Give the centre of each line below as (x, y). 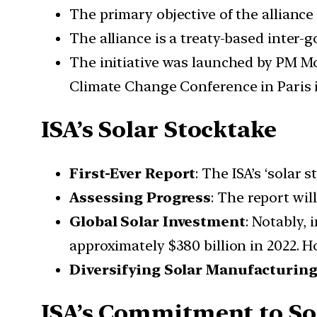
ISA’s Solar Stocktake (159, 130)
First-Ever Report (133, 173)
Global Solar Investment (157, 221)
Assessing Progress (140, 197)
